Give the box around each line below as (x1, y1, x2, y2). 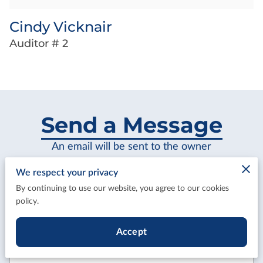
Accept (116, 227, 147, 237)
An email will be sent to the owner (52, 140, 211, 152)
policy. (16, 197, 39, 206)
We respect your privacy (16, 168, 119, 178)
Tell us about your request (19, 214, 125, 224)
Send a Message (41, 111, 222, 138)
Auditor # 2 (9, 36, 68, 50)
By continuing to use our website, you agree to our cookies (16, 184, 230, 193)
